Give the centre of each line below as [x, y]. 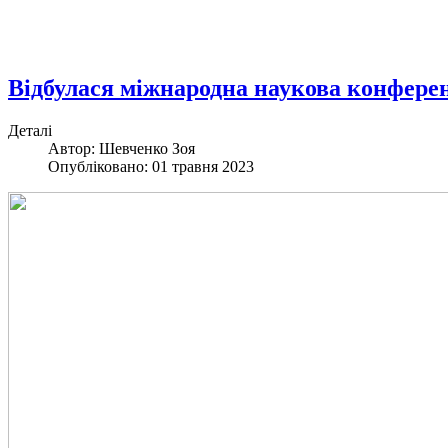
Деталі [30, 131]
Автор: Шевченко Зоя [121, 149]
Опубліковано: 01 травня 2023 [151, 167]
